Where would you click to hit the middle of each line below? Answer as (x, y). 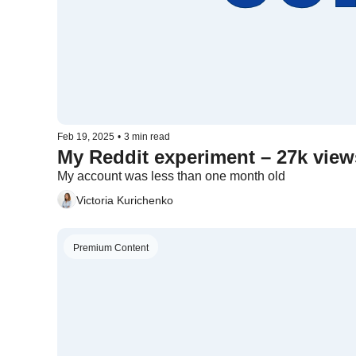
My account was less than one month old (171, 176)
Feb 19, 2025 (86, 137)
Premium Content (111, 248)
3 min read (147, 137)
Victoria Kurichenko (125, 200)
